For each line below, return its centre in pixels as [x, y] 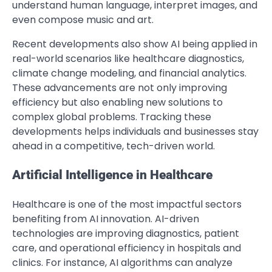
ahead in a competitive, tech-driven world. [114, 146]
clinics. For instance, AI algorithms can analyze [122, 263]
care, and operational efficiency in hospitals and [127, 248]
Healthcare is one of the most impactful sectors [127, 205]
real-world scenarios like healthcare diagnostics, [128, 58]
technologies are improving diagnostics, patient [126, 234]
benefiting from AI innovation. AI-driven [106, 219]
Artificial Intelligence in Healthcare [112, 175]
